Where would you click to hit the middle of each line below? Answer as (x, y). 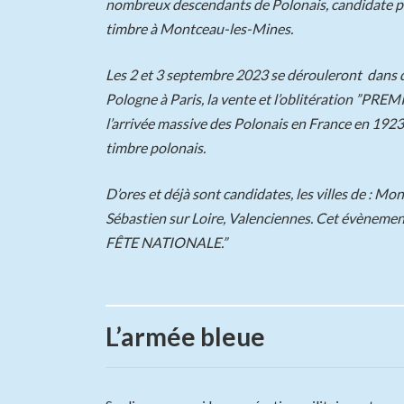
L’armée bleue (185, 336)
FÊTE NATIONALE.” (166, 242)
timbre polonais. (156, 147)
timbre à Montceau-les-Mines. (199, 28)
